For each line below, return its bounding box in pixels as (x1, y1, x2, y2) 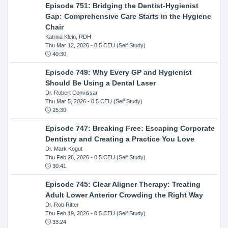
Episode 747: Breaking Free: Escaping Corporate (45, 124, 215, 132)
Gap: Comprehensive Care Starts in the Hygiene (45, 12, 211, 20)
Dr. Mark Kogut (45, 145, 82, 152)
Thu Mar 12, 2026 (45, 42, 89, 48)
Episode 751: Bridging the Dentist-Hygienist (45, 1, 198, 10)
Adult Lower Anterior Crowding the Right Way (45, 190, 203, 199)
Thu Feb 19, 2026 (45, 210, 89, 216)
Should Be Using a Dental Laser (45, 78, 156, 87)
